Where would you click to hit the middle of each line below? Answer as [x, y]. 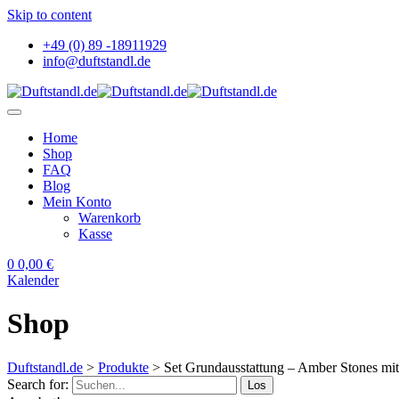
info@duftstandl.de [97, 61]
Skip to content [49, 15]
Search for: [38, 384]
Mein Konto [77, 202]
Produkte [123, 367]
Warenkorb [110, 218]
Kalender [33, 280]
